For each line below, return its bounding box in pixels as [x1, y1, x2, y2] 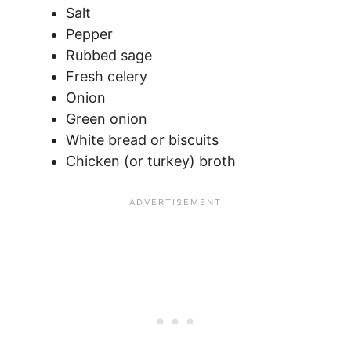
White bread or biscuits [66, 132, 219, 149]
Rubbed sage [66, 47, 152, 64]
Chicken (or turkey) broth [66, 153, 236, 170]
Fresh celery [66, 68, 147, 85]
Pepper [66, 26, 113, 43]
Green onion [66, 110, 147, 128]
